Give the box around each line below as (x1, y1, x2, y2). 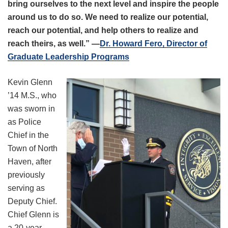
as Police (8, 118, 41, 127)
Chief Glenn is (8, 210, 59, 219)
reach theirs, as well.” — (8, 39, 100, 48)
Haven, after (8, 157, 51, 166)
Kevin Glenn (8, 78, 52, 87)
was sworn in (8, 104, 55, 113)
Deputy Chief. (8, 197, 57, 206)
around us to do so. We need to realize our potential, (8, 13, 208, 22)
